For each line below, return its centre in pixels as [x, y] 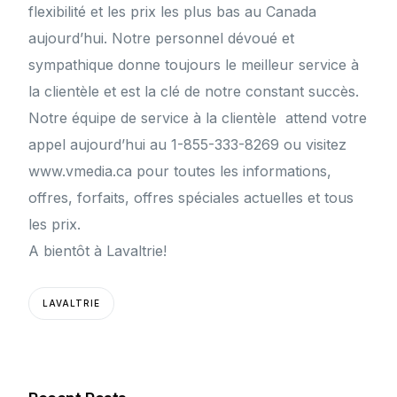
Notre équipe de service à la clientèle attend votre [198, 118]
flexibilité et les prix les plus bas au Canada [173, 12]
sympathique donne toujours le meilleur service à [194, 65]
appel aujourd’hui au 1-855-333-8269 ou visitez [188, 145]
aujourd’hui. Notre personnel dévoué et [162, 39]
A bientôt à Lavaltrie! [98, 251]
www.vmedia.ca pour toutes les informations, [180, 171]
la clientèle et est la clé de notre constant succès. [194, 92]
